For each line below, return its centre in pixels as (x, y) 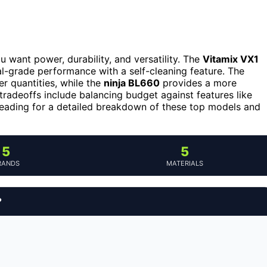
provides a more (198, 83)
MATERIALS (185, 163)
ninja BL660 (132, 83)
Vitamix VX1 (231, 59)
